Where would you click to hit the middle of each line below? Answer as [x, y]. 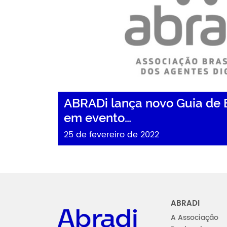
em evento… [98, 118]
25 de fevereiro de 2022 [111, 135]
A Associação [195, 218]
